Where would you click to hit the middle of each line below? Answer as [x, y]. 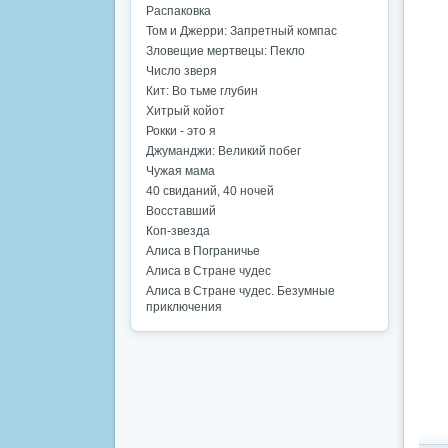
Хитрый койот [185, 111]
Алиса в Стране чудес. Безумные [240, 291]
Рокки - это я [181, 131]
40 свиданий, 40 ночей [210, 191]
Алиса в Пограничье [203, 251]
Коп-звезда [178, 231]
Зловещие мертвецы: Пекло [225, 51]
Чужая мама [180, 171]
